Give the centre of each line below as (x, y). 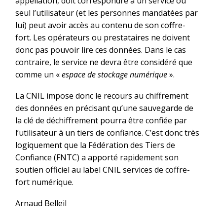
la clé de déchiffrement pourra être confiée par (101, 121)
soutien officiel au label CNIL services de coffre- (103, 170)
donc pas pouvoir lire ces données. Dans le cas (101, 50)
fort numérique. (44, 182)
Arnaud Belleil (41, 203)
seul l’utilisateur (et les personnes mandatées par (107, 13)
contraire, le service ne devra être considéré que (104, 62)
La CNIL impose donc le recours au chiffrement (102, 96)
